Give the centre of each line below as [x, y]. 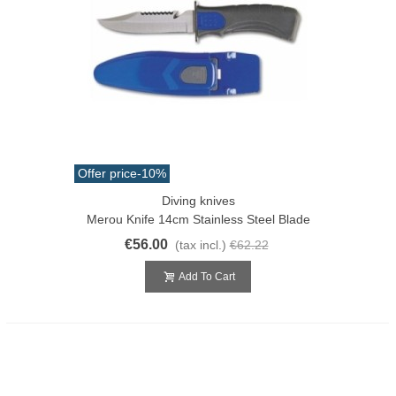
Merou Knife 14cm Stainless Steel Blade [198, 219]
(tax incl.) [200, 244]
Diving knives [198, 200]
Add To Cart [207, 276]
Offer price [107, 173]
